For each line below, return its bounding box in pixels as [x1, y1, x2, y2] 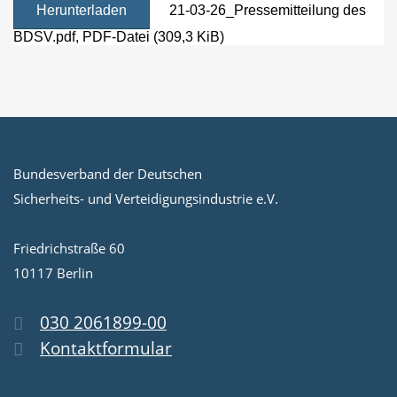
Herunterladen [36, 3, 127, 19]
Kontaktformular [40, 337, 172, 361]
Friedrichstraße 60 [13, 239, 125, 258]
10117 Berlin [13, 264, 93, 283]
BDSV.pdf [13, 29, 75, 45]
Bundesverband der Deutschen [13, 165, 202, 183]
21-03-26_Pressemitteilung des [166, 3, 366, 19]
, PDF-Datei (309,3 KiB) [75, 29, 224, 45]
